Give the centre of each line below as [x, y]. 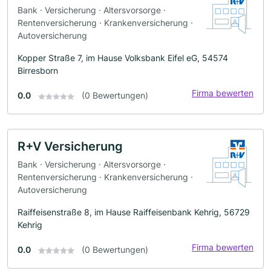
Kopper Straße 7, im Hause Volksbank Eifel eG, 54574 [123, 58]
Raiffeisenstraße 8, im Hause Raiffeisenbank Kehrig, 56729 [134, 212]
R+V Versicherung [70, 147]
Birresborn [38, 71]
